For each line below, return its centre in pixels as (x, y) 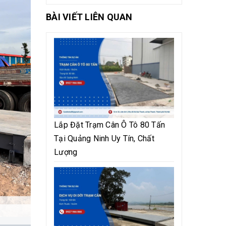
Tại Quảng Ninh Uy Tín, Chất (104, 138)
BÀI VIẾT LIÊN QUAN (89, 17)
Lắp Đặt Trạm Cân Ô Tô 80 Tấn (109, 125)
